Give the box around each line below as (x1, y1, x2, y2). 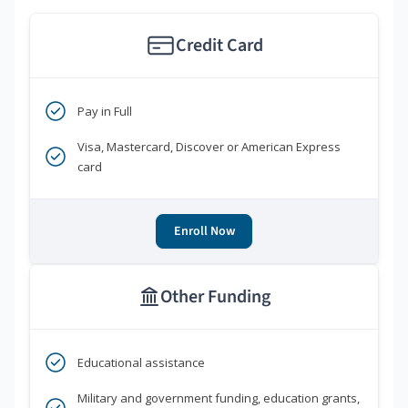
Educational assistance (77, 354, 205, 372)
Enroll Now (173, 222, 235, 241)
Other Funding (159, 284, 270, 311)
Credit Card (175, 33, 263, 59)
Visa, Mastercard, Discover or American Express (77, 138, 341, 156)
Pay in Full (77, 103, 132, 120)
